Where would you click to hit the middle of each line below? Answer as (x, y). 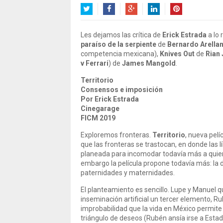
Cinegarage (100, 109)
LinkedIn (161, 21)
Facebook (118, 21)
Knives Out (177, 54)
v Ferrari (95, 63)
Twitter (92, 21)
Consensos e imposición (122, 90)
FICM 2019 (98, 118)
